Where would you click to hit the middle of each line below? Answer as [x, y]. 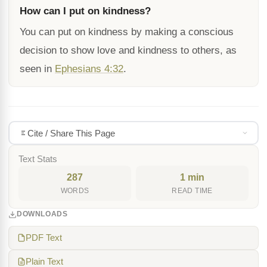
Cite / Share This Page [71, 133]
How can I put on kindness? [85, 11]
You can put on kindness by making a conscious [127, 32]
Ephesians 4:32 [89, 69]
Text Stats [38, 159]
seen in [37, 69]
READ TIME [192, 191]
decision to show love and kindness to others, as [128, 50]
